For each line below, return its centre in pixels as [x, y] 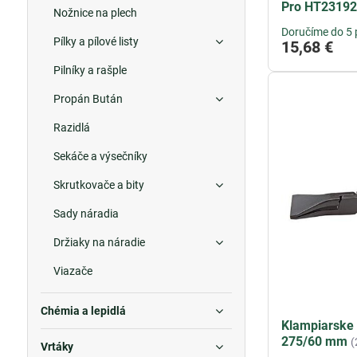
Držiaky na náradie [99, 242]
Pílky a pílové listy [96, 41]
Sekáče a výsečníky [100, 156]
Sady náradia [86, 214]
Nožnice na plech [95, 13]
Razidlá [71, 127]
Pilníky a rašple [90, 70]
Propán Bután [88, 99]
